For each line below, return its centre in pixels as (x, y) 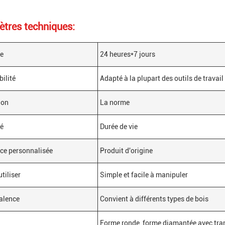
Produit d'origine (126, 151)
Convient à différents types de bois (154, 199)
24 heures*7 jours (128, 54)
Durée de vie (119, 127)
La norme (115, 102)
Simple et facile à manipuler (144, 175)
